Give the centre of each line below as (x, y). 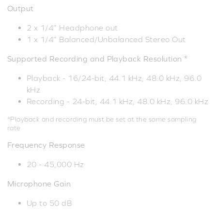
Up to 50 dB (49, 203)
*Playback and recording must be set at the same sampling (102, 119)
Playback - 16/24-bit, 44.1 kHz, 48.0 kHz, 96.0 (114, 78)
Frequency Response (46, 145)
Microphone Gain (39, 183)
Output (21, 8)
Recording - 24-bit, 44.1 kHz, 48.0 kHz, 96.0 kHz (118, 101)
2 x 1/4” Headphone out (72, 27)
